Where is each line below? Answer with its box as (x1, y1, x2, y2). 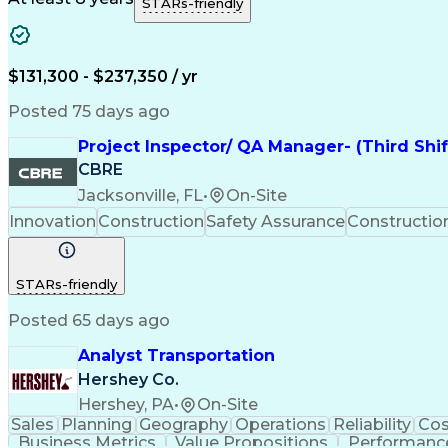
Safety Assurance (206, 212, 345, 231)
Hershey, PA (78, 395, 174, 415)
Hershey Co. (78, 369, 179, 389)
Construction (98, 212, 204, 231)
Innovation (9, 212, 96, 231)
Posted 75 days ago (8, 102, 170, 121)
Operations (234, 415, 326, 435)
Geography (139, 415, 229, 435)
